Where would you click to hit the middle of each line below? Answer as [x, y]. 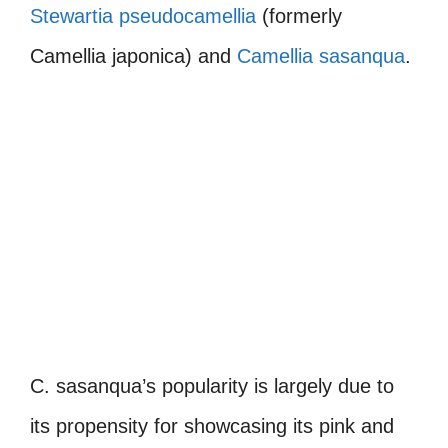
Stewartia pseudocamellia [143, 15]
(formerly [299, 15]
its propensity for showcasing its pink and [212, 425]
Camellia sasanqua [321, 55]
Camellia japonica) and [133, 55]
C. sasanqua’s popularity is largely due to [212, 385]
